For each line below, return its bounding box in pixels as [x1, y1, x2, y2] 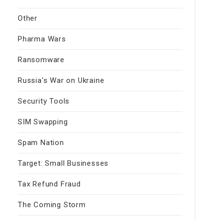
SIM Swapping [18, 117, 68, 127]
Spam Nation [18, 138, 64, 147]
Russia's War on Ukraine [18, 76, 105, 85]
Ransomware [18, 55, 65, 65]
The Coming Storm [18, 200, 86, 210]
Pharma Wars [18, 35, 66, 44]
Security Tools [18, 97, 70, 106]
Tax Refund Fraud [18, 180, 81, 189]
